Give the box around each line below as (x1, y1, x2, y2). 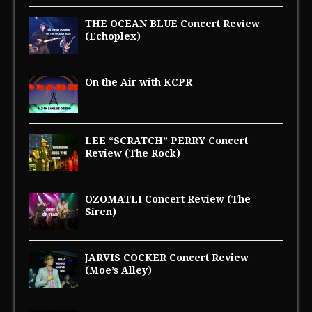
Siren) (85, 205, 117, 217)
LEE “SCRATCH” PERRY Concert (85, 134, 249, 146)
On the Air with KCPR (85, 76, 193, 88)
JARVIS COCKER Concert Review (85, 251, 249, 263)
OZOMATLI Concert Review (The (85, 193, 251, 205)
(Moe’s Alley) (85, 264, 153, 276)
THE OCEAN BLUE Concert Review (85, 17, 260, 29)
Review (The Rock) (85, 147, 181, 159)
